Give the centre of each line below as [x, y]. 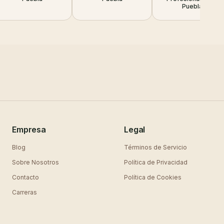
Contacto [25, 177]
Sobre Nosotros [35, 162]
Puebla [192, 6]
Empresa [29, 129]
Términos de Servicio [155, 147]
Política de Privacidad [156, 162]
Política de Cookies [153, 177]
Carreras [24, 192]
